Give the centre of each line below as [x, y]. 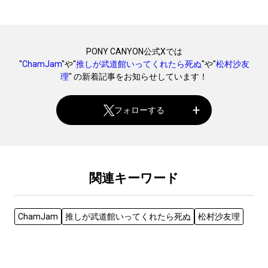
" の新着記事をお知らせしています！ [138, 77]
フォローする [140, 110]
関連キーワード [134, 179]
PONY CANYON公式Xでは [134, 52]
